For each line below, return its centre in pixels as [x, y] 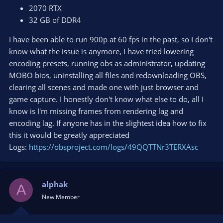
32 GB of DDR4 [55, 20]
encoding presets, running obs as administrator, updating [107, 63]
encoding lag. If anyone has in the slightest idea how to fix [108, 123]
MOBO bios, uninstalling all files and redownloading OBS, [108, 75]
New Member [61, 197]
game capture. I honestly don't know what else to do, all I [106, 99]
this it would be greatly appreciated [69, 135]
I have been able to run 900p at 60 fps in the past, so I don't [111, 39]
